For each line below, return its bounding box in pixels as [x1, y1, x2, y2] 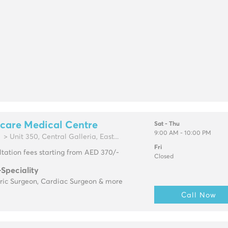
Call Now [181, 190, 217, 199]
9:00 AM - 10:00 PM [154, 130, 211, 137]
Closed [154, 154, 174, 160]
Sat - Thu [154, 121, 180, 128]
